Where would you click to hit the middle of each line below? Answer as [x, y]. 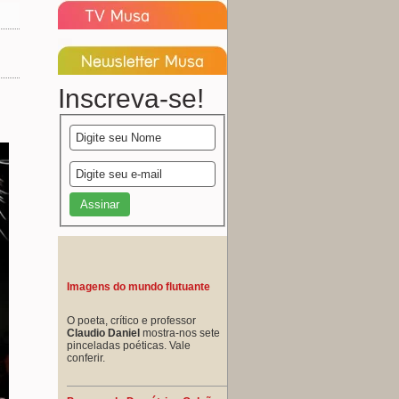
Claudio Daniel [103, 333]
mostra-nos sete [180, 333]
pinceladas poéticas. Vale [129, 345]
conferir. [86, 358]
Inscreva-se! [131, 98]
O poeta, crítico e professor [131, 320]
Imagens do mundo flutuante [138, 286]
